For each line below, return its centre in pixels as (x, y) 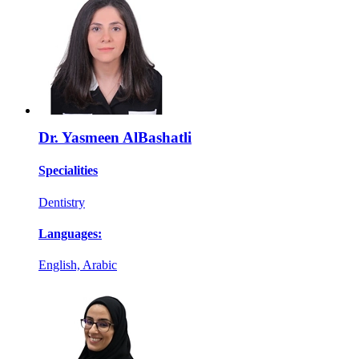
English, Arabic (78, 265)
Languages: (70, 234)
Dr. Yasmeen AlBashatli (115, 138)
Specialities (68, 171)
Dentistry (62, 202)
